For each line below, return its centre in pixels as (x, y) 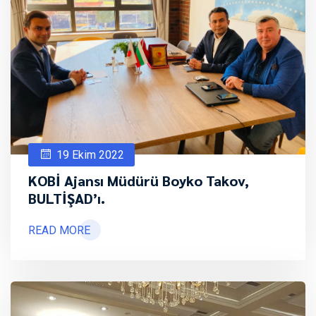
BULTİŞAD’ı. (67, 198)
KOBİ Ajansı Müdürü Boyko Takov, (139, 180)
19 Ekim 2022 (90, 154)
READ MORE (59, 230)
